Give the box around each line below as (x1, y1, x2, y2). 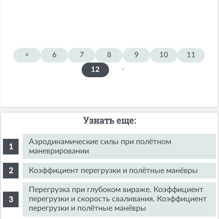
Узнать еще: (83, 114, 136, 127)
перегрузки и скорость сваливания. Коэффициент (29, 195, 207, 203)
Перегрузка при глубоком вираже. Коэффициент (29, 186, 204, 194)
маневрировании (29, 147, 89, 155)
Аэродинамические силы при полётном (29, 137, 172, 146)
